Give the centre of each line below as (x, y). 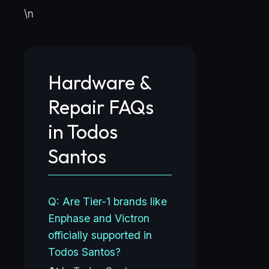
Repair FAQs (101, 107)
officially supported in (100, 235)
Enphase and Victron (99, 219)
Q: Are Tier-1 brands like (107, 202)
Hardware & (100, 83)
